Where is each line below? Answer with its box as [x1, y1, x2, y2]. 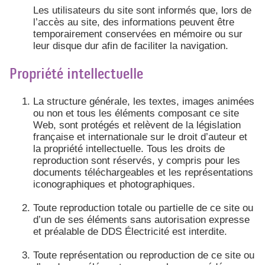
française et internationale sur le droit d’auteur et [33, 131, 247, 143]
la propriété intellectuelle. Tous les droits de [33, 143, 225, 154]
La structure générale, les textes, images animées [33, 95, 254, 107]
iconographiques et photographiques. [33, 178, 195, 190]
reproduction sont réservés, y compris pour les [33, 154, 240, 166]
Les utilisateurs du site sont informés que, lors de [33, 5, 251, 17]
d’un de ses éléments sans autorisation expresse [33, 214, 250, 225]
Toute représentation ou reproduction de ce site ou [33, 249, 254, 261]
